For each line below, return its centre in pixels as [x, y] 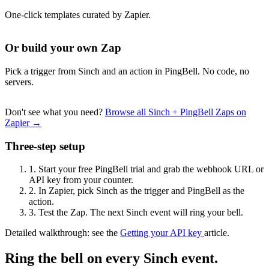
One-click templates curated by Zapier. [78, 15]
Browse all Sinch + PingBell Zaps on [176, 112]
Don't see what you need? [55, 112]
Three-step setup [45, 146]
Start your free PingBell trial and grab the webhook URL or [150, 169]
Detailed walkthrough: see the [62, 233]
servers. [19, 82]
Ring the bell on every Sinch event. [111, 258]
